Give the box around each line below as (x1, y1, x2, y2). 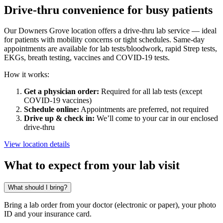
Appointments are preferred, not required (79, 105, 209, 114)
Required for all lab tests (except (101, 87, 202, 96)
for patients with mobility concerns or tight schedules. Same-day (4, 35, 205, 44)
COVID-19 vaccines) (24, 96, 92, 105)
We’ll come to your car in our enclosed (95, 114, 218, 123)
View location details (4, 140, 70, 149)
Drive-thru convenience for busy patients (4, 3, 213, 16)
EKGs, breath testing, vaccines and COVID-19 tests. (4, 53, 170, 62)
